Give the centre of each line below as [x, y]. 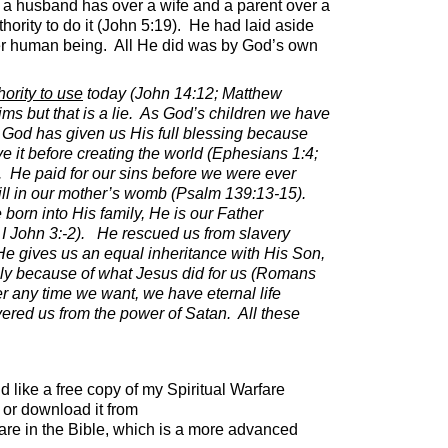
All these [269, 313]
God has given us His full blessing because [155, 133]
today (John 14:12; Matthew [182, 93]
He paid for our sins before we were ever [153, 173]
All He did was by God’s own [216, 45]
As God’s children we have [235, 113]
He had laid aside [251, 25]
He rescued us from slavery [193, 233]
